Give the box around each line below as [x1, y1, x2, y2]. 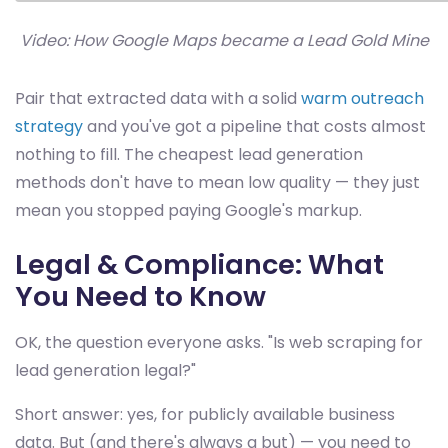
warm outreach [301, 87, 424, 111]
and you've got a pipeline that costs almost [83, 115, 426, 139]
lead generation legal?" [15, 359, 196, 383]
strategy [15, 115, 83, 139]
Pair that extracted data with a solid [15, 87, 301, 111]
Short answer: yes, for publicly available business [15, 403, 395, 427]
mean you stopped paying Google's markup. [15, 199, 362, 223]
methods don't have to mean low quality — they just [15, 171, 420, 195]
